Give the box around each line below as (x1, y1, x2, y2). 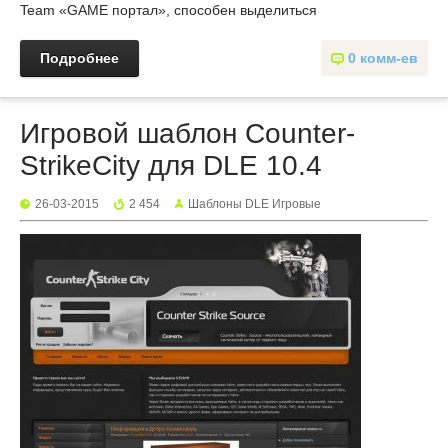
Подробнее (40, 50, 119, 67)
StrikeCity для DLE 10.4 (20, 150, 322, 182)
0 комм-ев (348, 50, 418, 67)
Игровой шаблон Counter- (20, 118, 355, 150)
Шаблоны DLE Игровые (188, 197, 321, 212)
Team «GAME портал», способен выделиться (20, 2, 317, 19)
